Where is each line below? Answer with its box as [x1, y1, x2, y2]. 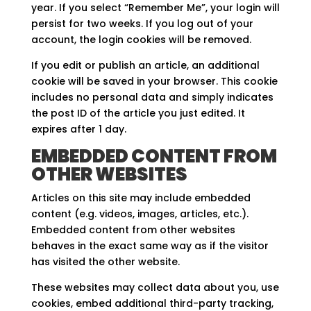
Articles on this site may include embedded [31, 191, 251, 205]
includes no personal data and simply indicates [31, 90, 274, 105]
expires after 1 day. [31, 122, 126, 137]
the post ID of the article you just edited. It [31, 106, 245, 121]
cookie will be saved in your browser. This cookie [31, 74, 278, 89]
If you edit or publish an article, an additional [31, 58, 260, 73]
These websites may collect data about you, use [31, 280, 279, 295]
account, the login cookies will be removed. [31, 33, 251, 47]
